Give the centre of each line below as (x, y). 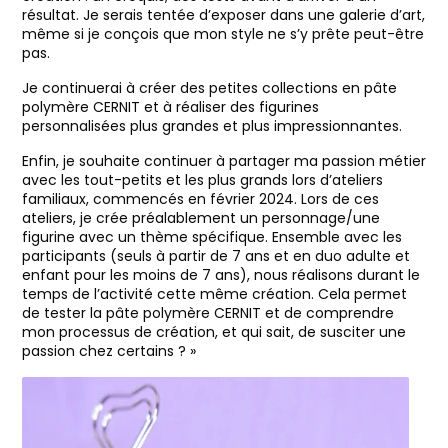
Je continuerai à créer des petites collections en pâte (209, 87)
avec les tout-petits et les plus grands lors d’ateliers (202, 179)
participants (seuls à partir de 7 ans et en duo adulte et (216, 255)
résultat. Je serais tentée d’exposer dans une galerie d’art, (223, 14)
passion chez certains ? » (109, 350)
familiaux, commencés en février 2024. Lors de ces (200, 198)
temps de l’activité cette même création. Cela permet (214, 293)
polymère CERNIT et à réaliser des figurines (170, 106)
